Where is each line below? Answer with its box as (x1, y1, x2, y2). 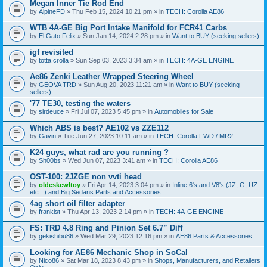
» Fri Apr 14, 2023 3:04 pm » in (80, 181, 172, 188)
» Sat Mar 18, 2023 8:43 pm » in (59, 256, 154, 264)
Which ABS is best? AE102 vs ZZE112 (30, 123, 169, 132)
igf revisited (30, 47, 73, 57)
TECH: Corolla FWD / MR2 (156, 132, 233, 139)
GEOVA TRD (39, 80, 76, 88)
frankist (39, 207, 60, 215)
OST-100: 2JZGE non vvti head (30, 172, 142, 181)
